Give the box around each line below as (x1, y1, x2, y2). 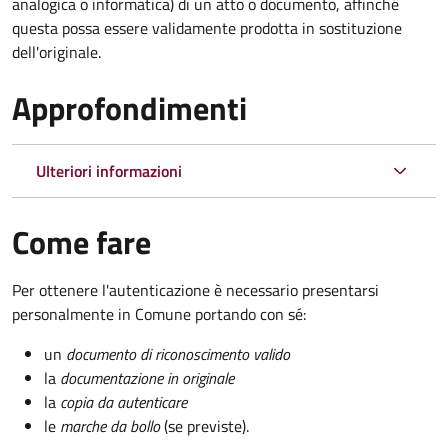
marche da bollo (60, 413, 164, 438)
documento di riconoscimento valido (66, 341, 290, 366)
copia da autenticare (60, 389, 187, 414)
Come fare (12, 217, 151, 266)
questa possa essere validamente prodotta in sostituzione (12, 15, 402, 40)
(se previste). (164, 413, 249, 438)
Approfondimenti (12, 83, 247, 132)
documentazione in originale (60, 365, 234, 390)
